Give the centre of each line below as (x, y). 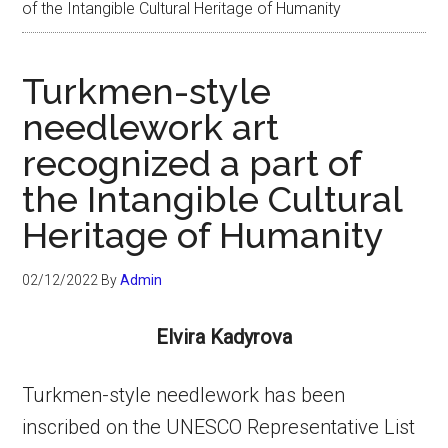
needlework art (151, 127)
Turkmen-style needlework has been (184, 395)
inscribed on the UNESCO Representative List (219, 427)
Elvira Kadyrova (224, 337)
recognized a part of (192, 163)
